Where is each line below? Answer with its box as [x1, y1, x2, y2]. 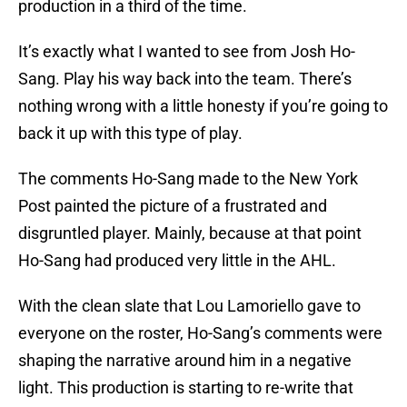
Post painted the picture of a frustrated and [18, 196, 327, 216]
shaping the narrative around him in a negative [18, 351, 352, 371]
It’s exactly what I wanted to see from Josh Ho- [18, 42, 355, 62]
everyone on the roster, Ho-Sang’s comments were [18, 323, 382, 343]
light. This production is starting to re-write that [18, 378, 353, 398]
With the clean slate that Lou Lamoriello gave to [18, 296, 361, 316]
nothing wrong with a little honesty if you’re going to [18, 96, 388, 116]
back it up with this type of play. [18, 124, 243, 144]
